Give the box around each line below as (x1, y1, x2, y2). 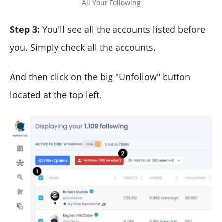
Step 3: (10, 23, 40, 35)
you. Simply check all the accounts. (10, 41, 156, 53)
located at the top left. (10, 88, 102, 101)
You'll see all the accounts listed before (40, 23, 205, 35)
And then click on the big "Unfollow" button (10, 70, 190, 83)
